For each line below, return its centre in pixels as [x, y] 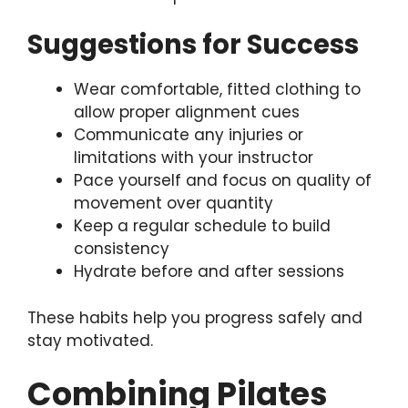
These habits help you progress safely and [195, 317]
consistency [122, 249]
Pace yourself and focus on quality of [223, 181]
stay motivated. [90, 340]
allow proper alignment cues [187, 112]
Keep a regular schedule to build [202, 226]
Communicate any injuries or [189, 135]
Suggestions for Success [193, 45]
